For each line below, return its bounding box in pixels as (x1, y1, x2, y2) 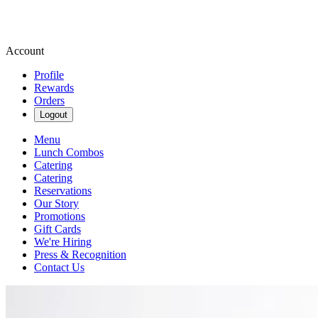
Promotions (34, 210, 85, 222)
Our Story (34, 197, 79, 209)
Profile (34, 69, 64, 81)
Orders (34, 94, 65, 106)
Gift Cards (34, 223, 81, 235)
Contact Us (34, 261, 84, 273)
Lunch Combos (34, 146, 104, 158)
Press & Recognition (34, 248, 126, 261)
